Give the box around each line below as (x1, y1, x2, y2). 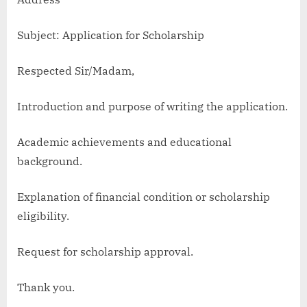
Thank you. (17, 280, 75, 294)
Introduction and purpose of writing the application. (17, 99, 288, 113)
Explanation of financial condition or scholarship (17, 189, 270, 204)
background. (17, 153, 82, 168)
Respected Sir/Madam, (17, 63, 134, 77)
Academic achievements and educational (17, 134, 232, 149)
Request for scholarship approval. (17, 244, 193, 258)
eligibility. (17, 208, 69, 223)
